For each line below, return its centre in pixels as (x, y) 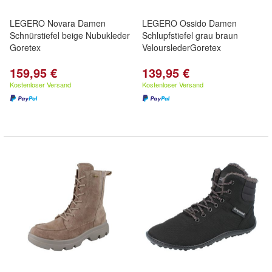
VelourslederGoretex (182, 47)
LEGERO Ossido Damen (189, 23)
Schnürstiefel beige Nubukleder (70, 35)
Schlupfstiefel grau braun (190, 35)
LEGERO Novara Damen (58, 23)
